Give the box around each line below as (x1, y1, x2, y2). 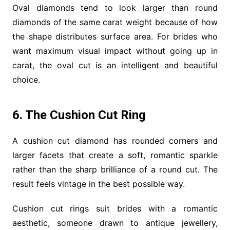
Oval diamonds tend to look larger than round (12, 2, 218, 13)
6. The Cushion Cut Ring (12, 107, 146, 122)
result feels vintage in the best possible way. (12, 178, 185, 189)
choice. (12, 74, 40, 85)
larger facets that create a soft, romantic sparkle (12, 149, 218, 160)
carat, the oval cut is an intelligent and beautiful (12, 60, 218, 70)
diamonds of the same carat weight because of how (12, 16, 218, 27)
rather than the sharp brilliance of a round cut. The (12, 164, 218, 175)
